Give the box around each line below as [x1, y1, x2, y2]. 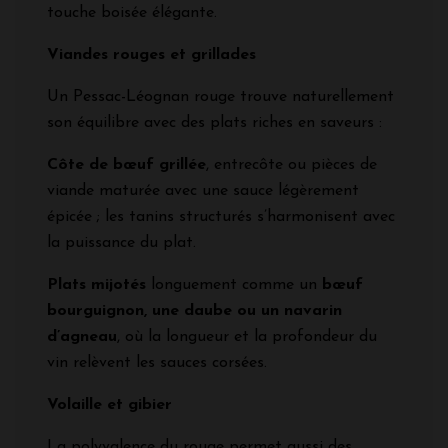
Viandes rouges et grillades [47, 46, 256, 63]
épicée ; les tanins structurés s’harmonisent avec [47, 208, 395, 225]
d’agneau [47, 328, 117, 345]
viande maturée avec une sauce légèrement [47, 182, 359, 199]
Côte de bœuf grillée [47, 156, 206, 173]
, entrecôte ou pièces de [206, 156, 377, 173]
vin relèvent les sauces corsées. [47, 354, 267, 371]
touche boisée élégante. [47, 4, 217, 21]
